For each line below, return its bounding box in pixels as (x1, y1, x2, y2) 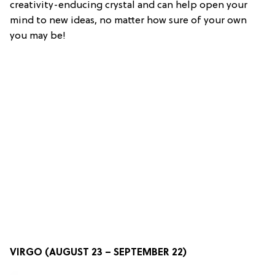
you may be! (10, 30, 66, 42)
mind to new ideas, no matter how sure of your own (10, 15, 247, 26)
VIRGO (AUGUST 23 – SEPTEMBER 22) (10, 247, 187, 258)
